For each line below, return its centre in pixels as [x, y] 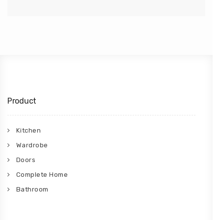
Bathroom [32, 190]
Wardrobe [32, 145]
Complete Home [42, 175]
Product [22, 101]
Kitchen [28, 131]
